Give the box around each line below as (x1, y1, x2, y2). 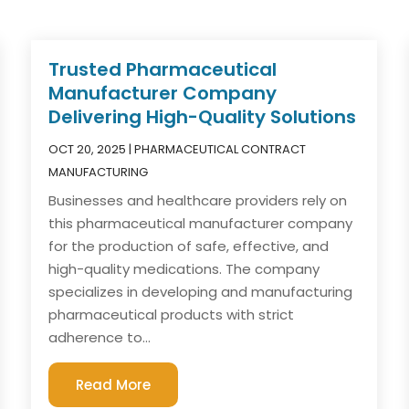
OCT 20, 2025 (48, 140, 127, 158)
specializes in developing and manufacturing (48, 281, 353, 301)
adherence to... (48, 327, 152, 347)
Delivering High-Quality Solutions (48, 103, 357, 130)
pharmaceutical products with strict (48, 304, 295, 324)
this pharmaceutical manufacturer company (48, 213, 353, 233)
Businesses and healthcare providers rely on (48, 190, 348, 210)
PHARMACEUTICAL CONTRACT (134, 140, 307, 158)
